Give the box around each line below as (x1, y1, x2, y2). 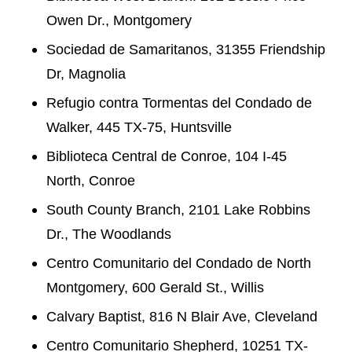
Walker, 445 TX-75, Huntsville (46, 118, 232, 135)
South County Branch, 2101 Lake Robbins (46, 200, 310, 218)
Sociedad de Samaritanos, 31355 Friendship (46, 40, 325, 57)
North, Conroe (46, 171, 135, 189)
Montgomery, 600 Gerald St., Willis (46, 278, 264, 295)
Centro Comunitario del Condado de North (46, 254, 311, 271)
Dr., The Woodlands (46, 225, 171, 242)
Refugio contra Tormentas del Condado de (46, 93, 312, 111)
